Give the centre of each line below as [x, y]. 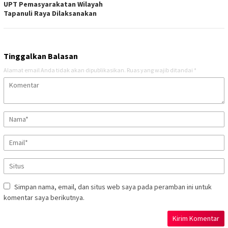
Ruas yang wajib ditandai [160, 70]
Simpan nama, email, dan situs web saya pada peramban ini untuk [113, 187]
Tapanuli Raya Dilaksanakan [50, 13]
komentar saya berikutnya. [44, 197]
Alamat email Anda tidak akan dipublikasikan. [65, 70]
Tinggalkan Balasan [41, 56]
